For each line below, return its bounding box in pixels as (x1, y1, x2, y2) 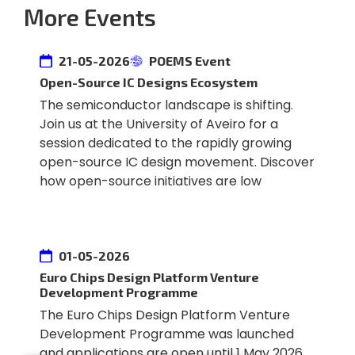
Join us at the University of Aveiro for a (39, 115, 278, 134)
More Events (23, 3, 156, 32)
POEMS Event (148, 53, 231, 69)
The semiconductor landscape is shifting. (39, 96, 293, 115)
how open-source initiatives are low (39, 172, 261, 191)
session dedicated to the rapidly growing (39, 134, 292, 153)
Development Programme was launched (39, 325, 294, 344)
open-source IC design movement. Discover (39, 153, 315, 172)
